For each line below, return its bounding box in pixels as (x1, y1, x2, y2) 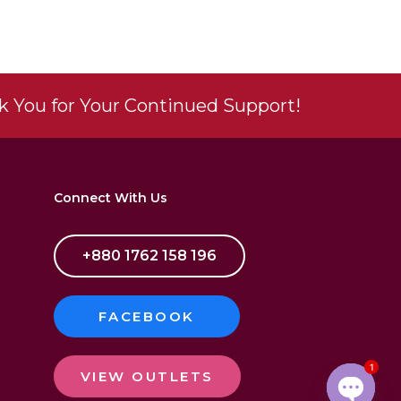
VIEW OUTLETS (80, 368, 214, 385)
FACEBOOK (98, 308, 195, 325)
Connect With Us (53, 190, 167, 206)
